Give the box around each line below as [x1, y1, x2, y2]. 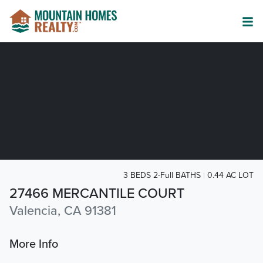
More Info [9, 237, 58, 252]
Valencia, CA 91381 [9, 203, 116, 219]
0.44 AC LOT [207, 170, 254, 180]
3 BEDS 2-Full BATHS [123, 170, 201, 180]
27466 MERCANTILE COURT [9, 185, 184, 203]
